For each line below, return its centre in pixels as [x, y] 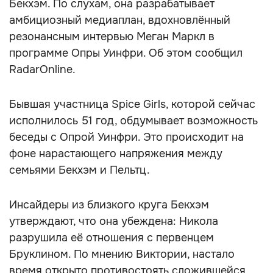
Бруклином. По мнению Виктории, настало [122, 254]
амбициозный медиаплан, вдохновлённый [120, 20]
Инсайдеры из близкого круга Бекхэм [109, 205]
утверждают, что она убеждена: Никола [114, 221]
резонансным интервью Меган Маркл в [112, 37]
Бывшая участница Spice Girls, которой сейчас [132, 104]
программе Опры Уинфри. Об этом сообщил [126, 53]
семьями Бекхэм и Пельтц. [80, 170]
